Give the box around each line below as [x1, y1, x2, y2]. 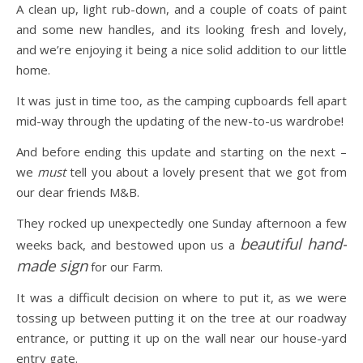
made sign [16, 255, 88, 275]
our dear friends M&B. [16, 184, 139, 200]
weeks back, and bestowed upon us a [16, 237, 240, 253]
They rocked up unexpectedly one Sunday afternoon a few [16, 215, 347, 231]
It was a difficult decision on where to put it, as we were [16, 289, 347, 305]
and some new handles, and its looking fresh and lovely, [16, 21, 347, 37]
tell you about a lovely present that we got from [66, 164, 348, 180]
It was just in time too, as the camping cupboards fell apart [16, 92, 347, 109]
